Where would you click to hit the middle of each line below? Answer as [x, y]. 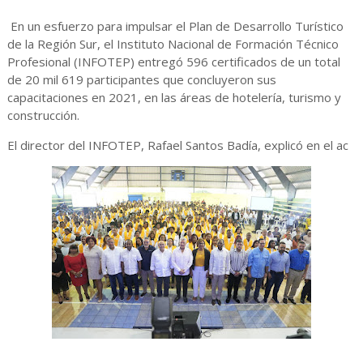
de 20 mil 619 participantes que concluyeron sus [141, 80]
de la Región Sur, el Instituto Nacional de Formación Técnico [173, 44]
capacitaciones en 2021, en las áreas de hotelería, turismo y [174, 98]
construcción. [45, 115]
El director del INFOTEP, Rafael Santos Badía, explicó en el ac [177, 145]
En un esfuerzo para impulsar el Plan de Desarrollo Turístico [177, 26]
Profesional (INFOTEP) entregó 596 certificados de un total [173, 62]
